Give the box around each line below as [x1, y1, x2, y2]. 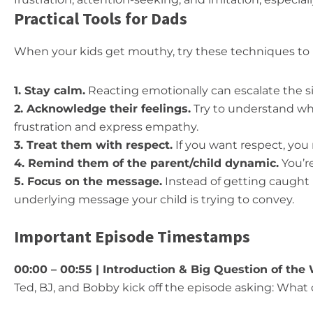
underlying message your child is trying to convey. [14, 193, 294, 206]
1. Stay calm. [14, 84, 85, 97]
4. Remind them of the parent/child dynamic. [14, 156, 279, 170]
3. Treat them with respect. [14, 138, 173, 152]
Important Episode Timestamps [14, 226, 250, 247]
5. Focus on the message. [14, 175, 162, 188]
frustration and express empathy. [14, 120, 198, 133]
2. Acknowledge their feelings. [14, 102, 191, 115]
